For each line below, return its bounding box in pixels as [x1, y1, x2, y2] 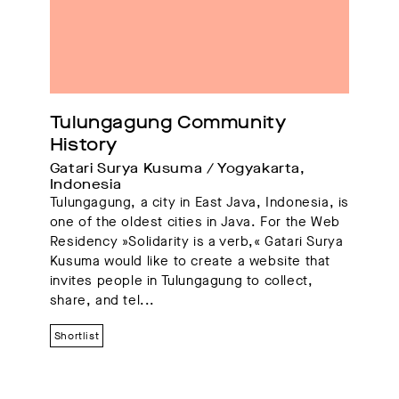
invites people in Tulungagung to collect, [49, 272, 313, 290]
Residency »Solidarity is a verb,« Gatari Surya [49, 232, 344, 251]
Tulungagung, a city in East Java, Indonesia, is [49, 193, 349, 212]
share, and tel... [49, 291, 155, 310]
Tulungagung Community [49, 110, 287, 135]
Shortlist [53, 329, 100, 344]
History [49, 133, 118, 158]
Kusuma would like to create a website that [49, 252, 330, 271]
